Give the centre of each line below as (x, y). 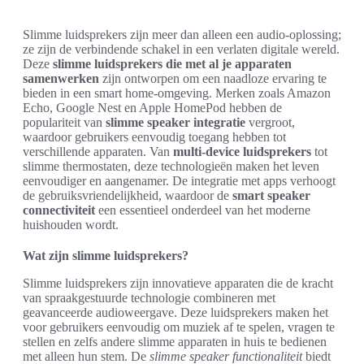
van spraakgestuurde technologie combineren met (149, 298)
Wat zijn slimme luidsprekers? (106, 256)
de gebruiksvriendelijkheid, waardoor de (128, 195)
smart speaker (271, 195)
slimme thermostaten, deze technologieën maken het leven (171, 166)
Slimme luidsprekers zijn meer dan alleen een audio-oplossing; (182, 35)
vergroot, (270, 122)
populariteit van (64, 122)
